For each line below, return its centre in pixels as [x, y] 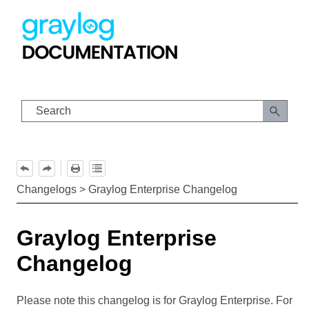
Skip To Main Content [165, 19]
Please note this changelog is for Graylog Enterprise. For [155, 300]
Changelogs [47, 190]
